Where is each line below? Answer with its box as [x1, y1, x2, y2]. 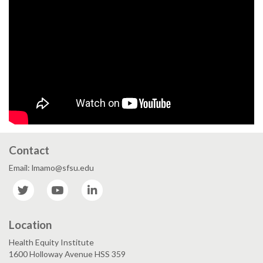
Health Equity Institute [9, 237, 94, 248]
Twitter [36, 179, 65, 190]
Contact [9, 143, 49, 157]
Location [9, 218, 52, 232]
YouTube [70, 179, 104, 190]
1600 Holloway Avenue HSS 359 [9, 249, 126, 259]
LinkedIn [104, 179, 137, 190]
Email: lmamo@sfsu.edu [9, 162, 94, 173]
